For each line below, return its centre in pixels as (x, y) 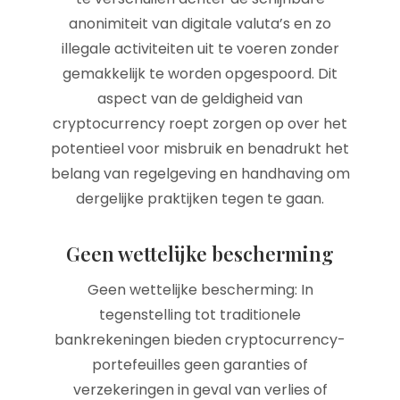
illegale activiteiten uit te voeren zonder (200, 49)
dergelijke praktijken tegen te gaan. (200, 199)
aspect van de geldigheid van (200, 99)
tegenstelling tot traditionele (200, 315)
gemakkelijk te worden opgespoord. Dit (200, 74)
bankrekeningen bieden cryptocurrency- (200, 340)
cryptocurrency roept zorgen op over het (200, 124)
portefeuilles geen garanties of (200, 365)
